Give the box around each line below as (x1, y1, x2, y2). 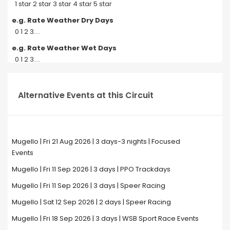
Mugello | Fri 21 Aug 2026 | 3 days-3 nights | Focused (11, 136, 180, 146)
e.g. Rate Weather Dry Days (11, 15, 113, 25)
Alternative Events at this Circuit (18, 89, 154, 101)
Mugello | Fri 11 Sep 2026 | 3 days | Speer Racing (11, 180, 165, 190)
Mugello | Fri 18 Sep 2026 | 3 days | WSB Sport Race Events (11, 213, 199, 223)
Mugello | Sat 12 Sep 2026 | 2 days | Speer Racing (11, 197, 171, 207)
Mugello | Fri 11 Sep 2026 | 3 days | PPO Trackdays (11, 164, 170, 174)
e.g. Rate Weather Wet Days (11, 43, 117, 53)
